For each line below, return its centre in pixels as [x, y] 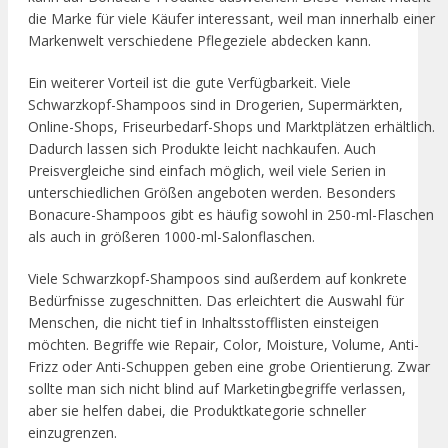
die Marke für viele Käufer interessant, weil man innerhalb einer [231, 19]
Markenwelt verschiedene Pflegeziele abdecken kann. [199, 41]
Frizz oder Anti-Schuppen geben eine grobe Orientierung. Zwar [229, 367]
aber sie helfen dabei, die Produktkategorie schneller [197, 411]
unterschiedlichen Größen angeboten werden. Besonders [212, 193]
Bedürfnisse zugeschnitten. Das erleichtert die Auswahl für [216, 301]
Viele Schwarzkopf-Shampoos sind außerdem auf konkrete [217, 279]
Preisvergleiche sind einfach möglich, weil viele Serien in [207, 171]
